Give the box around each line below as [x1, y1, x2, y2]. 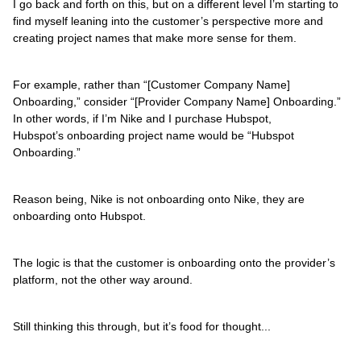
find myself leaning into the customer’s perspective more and [13, 15, 323, 27]
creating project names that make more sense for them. [13, 31, 297, 44]
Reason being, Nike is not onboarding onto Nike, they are [13, 193, 305, 205]
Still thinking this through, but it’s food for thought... [13, 320, 271, 333]
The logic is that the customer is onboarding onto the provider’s [13, 256, 335, 269]
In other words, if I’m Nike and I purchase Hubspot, [13, 112, 272, 125]
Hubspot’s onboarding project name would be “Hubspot [13, 129, 294, 142]
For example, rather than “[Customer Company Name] [13, 78, 290, 91]
